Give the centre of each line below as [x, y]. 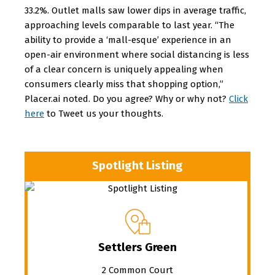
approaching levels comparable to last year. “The [130, 25]
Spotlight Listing [137, 165]
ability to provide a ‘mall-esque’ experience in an [128, 40]
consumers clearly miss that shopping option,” [124, 84]
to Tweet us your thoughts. [104, 114]
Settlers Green [137, 247]
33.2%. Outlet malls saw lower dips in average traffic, [135, 10]
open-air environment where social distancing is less [137, 55]
